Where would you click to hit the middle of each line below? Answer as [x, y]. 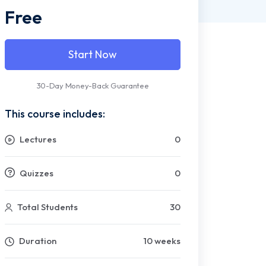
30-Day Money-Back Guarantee [93, 86]
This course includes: [55, 114]
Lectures [37, 140]
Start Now [93, 55]
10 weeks [162, 241]
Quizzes [36, 173]
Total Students [47, 207]
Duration [37, 241]
